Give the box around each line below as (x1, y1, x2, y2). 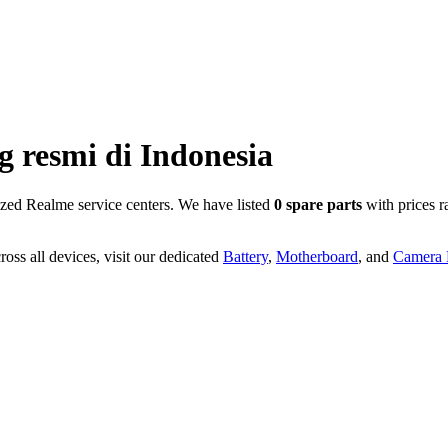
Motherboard (276, 247, 358, 265)
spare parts (282, 195, 362, 213)
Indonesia (140, 137, 273, 174)
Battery (223, 247, 268, 265)
